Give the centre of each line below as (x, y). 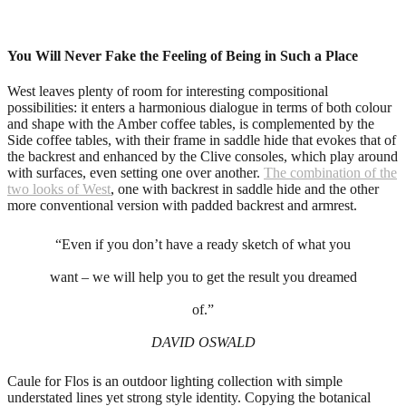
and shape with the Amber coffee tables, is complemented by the (191, 123)
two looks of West (59, 188)
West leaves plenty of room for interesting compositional (168, 91)
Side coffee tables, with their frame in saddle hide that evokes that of (202, 140)
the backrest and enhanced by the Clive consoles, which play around (203, 156)
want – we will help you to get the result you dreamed (203, 276)
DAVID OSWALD (203, 342)
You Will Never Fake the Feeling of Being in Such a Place (183, 55)
